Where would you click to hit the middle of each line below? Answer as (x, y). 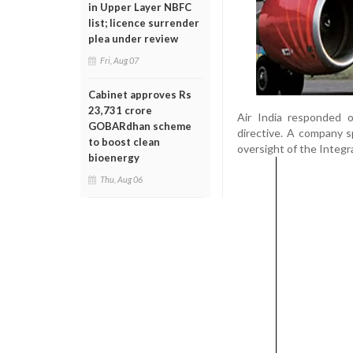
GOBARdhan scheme (140, 126)
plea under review (133, 39)
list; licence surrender (144, 23)
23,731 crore (120, 110)
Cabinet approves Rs (140, 95)
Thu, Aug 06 (121, 179)
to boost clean (124, 142)
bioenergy (114, 158)
